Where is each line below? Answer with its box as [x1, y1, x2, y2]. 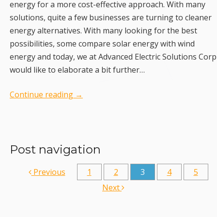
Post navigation [10, 142, 101, 157]
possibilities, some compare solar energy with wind [10, 38, 195, 49]
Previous [31, 167, 65, 178]
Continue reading [10, 89, 75, 100]
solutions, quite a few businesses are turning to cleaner [10, 12, 212, 23]
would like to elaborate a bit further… [10, 64, 145, 76]
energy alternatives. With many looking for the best [10, 25, 197, 36]
